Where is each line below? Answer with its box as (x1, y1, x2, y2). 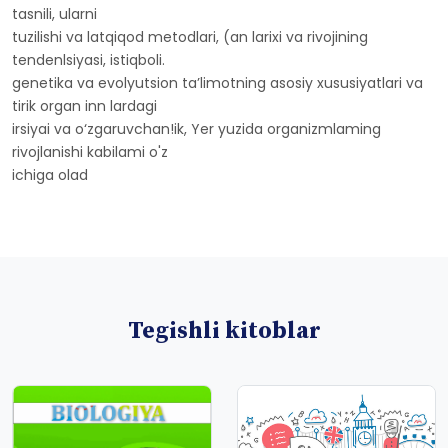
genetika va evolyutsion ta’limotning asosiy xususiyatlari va (12, 73, 423, 93)
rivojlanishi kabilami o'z (12, 142, 168, 162)
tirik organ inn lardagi (12, 96, 157, 116)
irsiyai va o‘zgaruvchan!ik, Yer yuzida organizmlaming (12, 119, 381, 139)
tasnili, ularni (12, 4, 97, 24)
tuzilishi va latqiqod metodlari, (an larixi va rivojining (12, 27, 368, 47)
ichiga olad (12, 165, 88, 185)
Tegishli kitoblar (127, 316, 321, 346)
